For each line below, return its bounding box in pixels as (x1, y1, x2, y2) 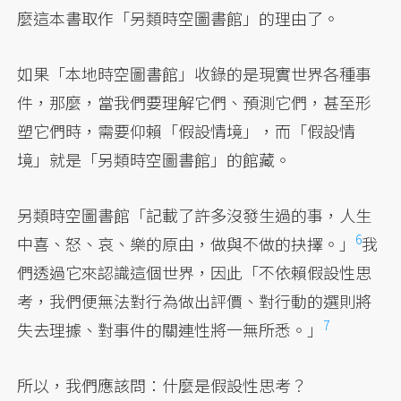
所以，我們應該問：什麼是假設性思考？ (17, 373, 308, 397)
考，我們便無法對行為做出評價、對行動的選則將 (17, 289, 372, 313)
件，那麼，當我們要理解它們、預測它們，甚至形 (17, 90, 372, 115)
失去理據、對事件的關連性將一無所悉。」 (17, 318, 324, 342)
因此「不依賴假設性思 (210, 260, 372, 285)
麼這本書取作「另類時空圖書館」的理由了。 (17, 6, 340, 30)
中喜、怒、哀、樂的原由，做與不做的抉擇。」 (17, 232, 356, 256)
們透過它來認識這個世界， (17, 260, 211, 285)
